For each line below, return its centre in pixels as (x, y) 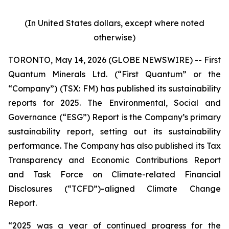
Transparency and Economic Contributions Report (114, 160)
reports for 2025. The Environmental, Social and (114, 103)
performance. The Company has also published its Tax (114, 146)
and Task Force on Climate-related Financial (114, 174)
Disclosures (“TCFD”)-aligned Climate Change (114, 189)
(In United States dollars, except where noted (114, 23)
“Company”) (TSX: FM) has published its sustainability (114, 88)
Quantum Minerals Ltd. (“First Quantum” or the (114, 74)
